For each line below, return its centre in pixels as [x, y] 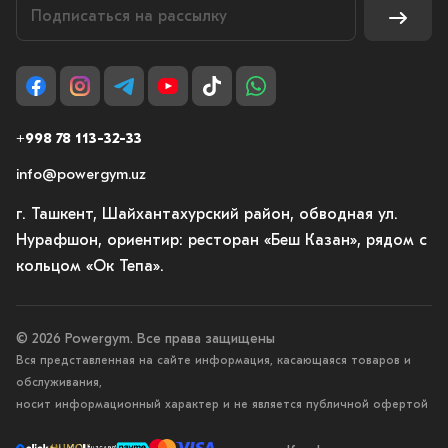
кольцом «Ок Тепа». [90, 267]
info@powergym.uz [81, 175]
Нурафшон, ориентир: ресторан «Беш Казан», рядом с [221, 241]
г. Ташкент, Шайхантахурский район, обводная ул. [207, 215]
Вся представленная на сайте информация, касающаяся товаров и [213, 361]
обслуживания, [59, 383]
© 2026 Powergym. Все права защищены [145, 339]
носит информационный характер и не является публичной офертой [222, 405]
